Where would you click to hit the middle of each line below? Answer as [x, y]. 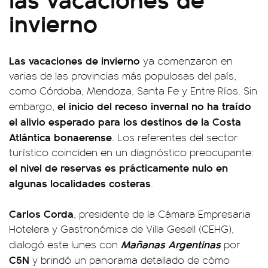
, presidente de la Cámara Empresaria [162, 214]
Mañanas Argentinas [171, 244]
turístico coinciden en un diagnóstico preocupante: [131, 152]
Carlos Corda [41, 213]
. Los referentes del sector [175, 137]
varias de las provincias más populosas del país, [123, 75]
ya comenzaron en [186, 60]
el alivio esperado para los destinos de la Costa [125, 121]
